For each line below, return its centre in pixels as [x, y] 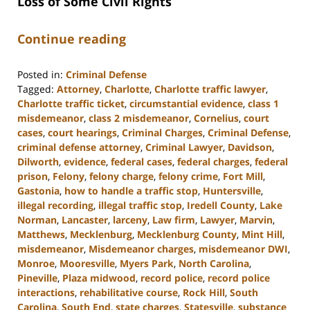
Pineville [37, 277]
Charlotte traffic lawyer [210, 89]
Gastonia [38, 190]
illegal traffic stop [140, 205]
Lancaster [85, 219]
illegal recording [55, 205]
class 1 [263, 103]
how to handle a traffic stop [131, 190]
